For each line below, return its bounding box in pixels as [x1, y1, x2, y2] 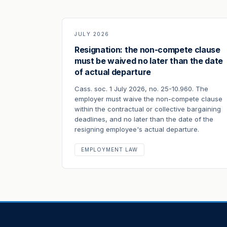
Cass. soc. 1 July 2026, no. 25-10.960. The [74, 85, 208, 93]
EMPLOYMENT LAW [81, 146, 138, 153]
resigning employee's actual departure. [74, 125, 199, 133]
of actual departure [74, 67, 151, 77]
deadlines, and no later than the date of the [74, 115, 213, 123]
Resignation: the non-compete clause [74, 45, 220, 55]
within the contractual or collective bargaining [74, 105, 221, 113]
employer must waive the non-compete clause [74, 95, 222, 103]
